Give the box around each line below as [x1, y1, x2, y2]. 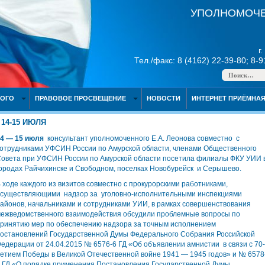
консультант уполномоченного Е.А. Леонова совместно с [47, 134, 240, 143]
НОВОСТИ [146, 95, 180, 102]
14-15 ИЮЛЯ [1, 118, 46, 127]
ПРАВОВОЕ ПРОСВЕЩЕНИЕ [34, 95, 126, 102]
